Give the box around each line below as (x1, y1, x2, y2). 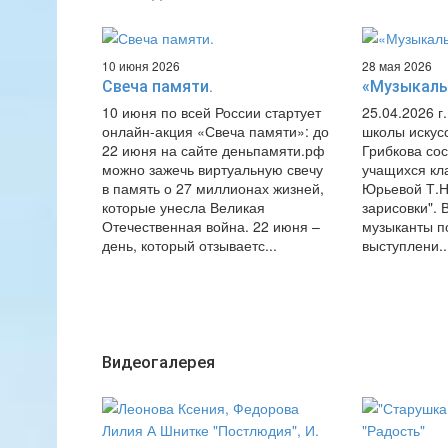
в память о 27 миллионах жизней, (102, 178, 324, 198)
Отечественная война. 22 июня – (102, 216, 320, 236)
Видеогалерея (102, 352, 215, 372)
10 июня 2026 (102, 57, 180, 74)
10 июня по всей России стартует (102, 102, 321, 122)
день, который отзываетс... (102, 235, 277, 255)
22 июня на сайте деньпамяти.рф (102, 140, 325, 160)
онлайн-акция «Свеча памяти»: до (102, 121, 329, 141)
